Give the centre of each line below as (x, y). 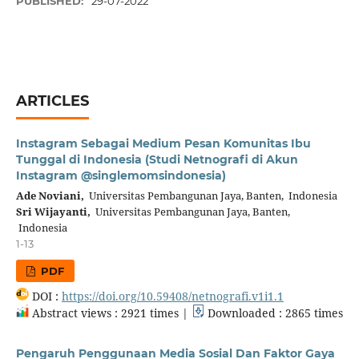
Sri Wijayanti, (53, 212)
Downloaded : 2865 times (273, 313)
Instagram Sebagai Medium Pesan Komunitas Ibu (163, 144)
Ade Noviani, (50, 196)
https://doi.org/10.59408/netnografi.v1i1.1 (172, 296)
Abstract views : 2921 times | (110, 313)
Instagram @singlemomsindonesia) (121, 176)
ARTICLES (52, 101)
